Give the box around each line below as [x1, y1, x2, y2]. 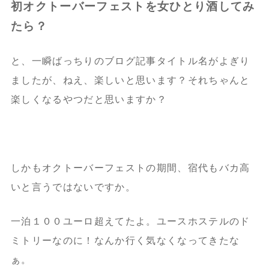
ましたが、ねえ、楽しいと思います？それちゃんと [10, 74, 250, 85]
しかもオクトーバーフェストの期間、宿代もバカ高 [10, 162, 250, 173]
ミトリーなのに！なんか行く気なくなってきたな [10, 235, 240, 246]
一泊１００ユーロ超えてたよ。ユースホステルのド [10, 216, 250, 226]
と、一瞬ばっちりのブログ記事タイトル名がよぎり [10, 55, 250, 66]
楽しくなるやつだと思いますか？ [10, 94, 167, 104]
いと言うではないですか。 [10, 181, 136, 192]
